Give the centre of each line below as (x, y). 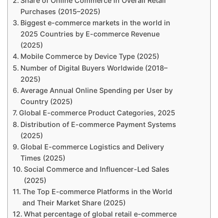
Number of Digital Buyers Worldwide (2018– (94, 68)
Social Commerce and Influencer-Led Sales (96, 169)
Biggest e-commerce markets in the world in (95, 23)
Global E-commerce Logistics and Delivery (92, 147)
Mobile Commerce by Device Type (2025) (90, 56)
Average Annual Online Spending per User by (96, 91)
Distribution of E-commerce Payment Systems (98, 125)
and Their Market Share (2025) (74, 203)
